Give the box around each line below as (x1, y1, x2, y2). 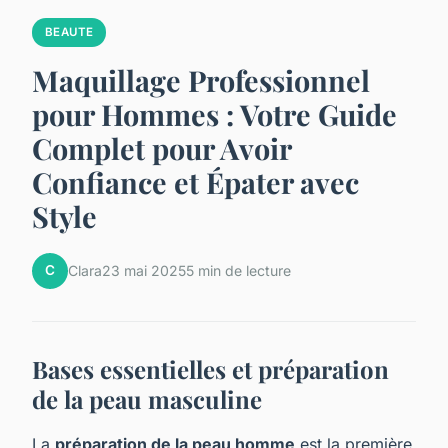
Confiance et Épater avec (32, 162, 359, 201)
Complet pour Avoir (32, 128, 291, 167)
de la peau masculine (32, 382, 262, 415)
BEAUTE (44, 25, 94, 40)
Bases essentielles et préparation (32, 352, 389, 385)
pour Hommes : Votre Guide (32, 94, 397, 133)
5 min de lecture (186, 262, 291, 280)
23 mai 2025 (102, 262, 186, 280)
